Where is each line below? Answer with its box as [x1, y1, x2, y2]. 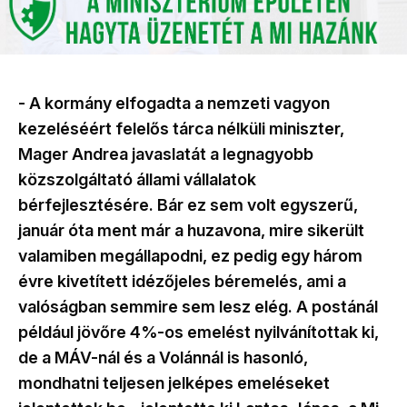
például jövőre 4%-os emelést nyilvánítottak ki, [18, 323, 379, 342]
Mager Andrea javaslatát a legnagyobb [18, 144, 313, 164]
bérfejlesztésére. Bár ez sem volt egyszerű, [18, 195, 358, 215]
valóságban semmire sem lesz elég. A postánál [18, 297, 378, 317]
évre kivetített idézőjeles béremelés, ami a [18, 272, 346, 292]
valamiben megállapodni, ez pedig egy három [18, 246, 362, 266]
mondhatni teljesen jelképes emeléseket [18, 373, 330, 393]
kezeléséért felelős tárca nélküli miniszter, [18, 119, 344, 139]
